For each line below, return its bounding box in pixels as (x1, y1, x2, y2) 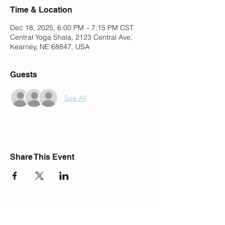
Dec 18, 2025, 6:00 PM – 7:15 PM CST (10, 23, 134, 32)
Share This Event (10, 152, 74, 162)
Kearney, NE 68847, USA (10, 42, 89, 51)
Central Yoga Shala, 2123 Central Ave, (10, 33, 133, 42)
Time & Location (10, 5, 72, 15)
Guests (10, 70, 37, 79)
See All (64, 93, 86, 102)
